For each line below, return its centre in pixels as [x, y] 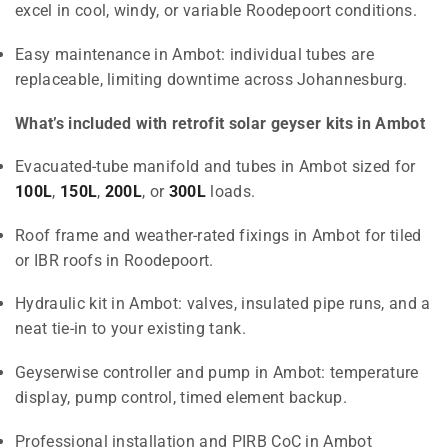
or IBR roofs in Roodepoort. [114, 260]
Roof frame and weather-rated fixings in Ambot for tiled [218, 235]
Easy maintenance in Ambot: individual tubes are [195, 55]
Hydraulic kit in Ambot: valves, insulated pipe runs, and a [223, 304]
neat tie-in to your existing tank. [130, 329]
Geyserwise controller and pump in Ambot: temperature [217, 372]
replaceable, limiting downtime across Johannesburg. [211, 80]
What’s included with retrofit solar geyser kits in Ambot [220, 123]
